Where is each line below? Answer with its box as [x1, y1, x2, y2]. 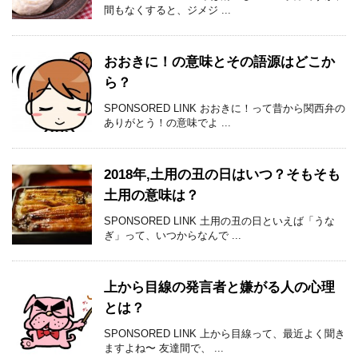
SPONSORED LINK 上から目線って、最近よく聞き [104, 328, 345, 340]
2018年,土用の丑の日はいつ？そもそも [104, 167, 340, 183]
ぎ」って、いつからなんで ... [104, 229, 241, 242]
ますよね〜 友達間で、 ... [104, 342, 224, 355]
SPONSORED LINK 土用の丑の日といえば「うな [104, 215, 335, 228]
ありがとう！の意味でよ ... [104, 117, 231, 129]
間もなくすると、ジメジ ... [104, 4, 231, 17]
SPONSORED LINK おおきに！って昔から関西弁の [104, 102, 345, 115]
